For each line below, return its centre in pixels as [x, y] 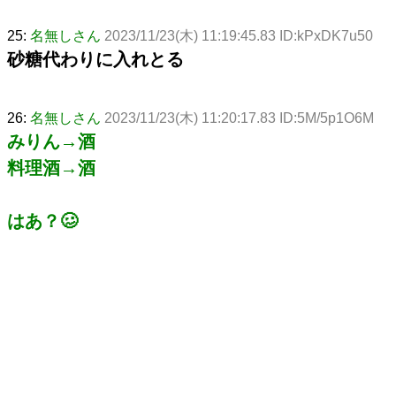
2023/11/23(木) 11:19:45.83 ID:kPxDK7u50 [239, 35]
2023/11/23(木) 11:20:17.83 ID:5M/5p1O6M [239, 118]
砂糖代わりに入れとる [95, 59]
